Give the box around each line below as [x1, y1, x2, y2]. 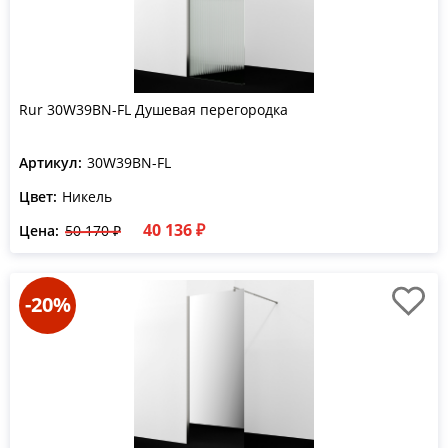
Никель [62, 187, 112, 206]
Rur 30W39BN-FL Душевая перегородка [19, 100, 288, 119]
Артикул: [19, 153, 82, 172]
